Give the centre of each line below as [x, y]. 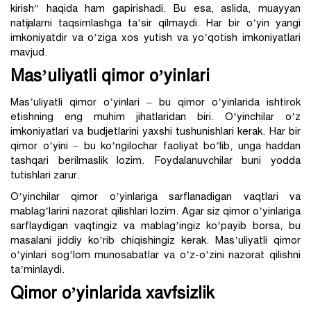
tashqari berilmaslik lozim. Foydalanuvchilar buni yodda [155, 161]
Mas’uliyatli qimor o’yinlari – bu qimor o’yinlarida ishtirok [155, 102]
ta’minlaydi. [37, 270]
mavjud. [29, 52]
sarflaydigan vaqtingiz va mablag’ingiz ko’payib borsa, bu [155, 226]
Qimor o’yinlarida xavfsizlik [112, 293]
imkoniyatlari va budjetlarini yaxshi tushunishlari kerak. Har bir [155, 132]
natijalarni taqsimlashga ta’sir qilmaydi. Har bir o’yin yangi [155, 23]
